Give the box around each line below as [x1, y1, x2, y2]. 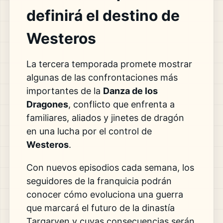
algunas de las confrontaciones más [26, 72, 178, 83]
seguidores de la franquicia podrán [26, 176, 172, 187]
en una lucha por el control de [26, 125, 152, 136]
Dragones [26, 99, 68, 110]
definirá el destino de [26, 6, 180, 24]
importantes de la [26, 85, 103, 96]
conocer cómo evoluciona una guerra [26, 189, 183, 200]
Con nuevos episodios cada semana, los [26, 162, 194, 173]
